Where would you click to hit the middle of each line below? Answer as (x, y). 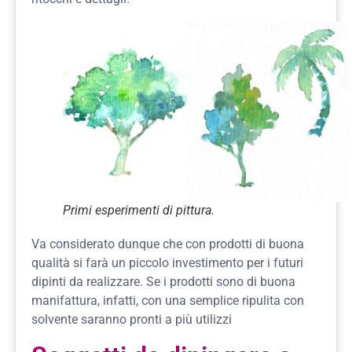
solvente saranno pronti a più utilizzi (132, 320)
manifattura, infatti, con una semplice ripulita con (168, 301)
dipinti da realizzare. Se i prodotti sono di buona (163, 282)
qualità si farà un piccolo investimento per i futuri (167, 263)
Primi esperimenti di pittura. (139, 211)
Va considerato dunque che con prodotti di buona (168, 244)
